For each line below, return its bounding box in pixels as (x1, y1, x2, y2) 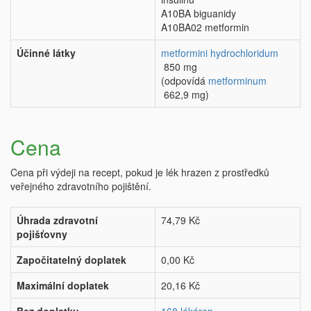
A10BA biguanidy (161, 6, 236, 21)
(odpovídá (161, 74, 208, 88)
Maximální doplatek (17, 278, 109, 293)
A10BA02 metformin (161, 20, 249, 35)
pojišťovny (17, 227, 67, 242)
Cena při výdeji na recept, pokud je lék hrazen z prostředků (10, 165, 269, 180)
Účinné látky (17, 46, 76, 60)
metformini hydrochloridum (161, 46, 278, 60)
